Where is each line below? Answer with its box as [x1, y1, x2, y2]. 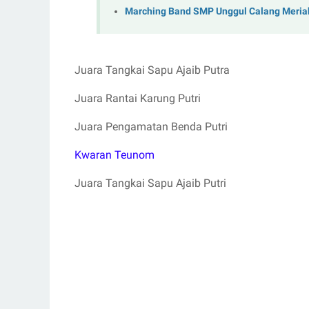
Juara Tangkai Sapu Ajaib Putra [74, 63, 230, 77]
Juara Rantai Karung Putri [74, 91, 201, 105]
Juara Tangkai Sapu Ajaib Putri [74, 176, 226, 190]
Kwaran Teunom [74, 148, 154, 161]
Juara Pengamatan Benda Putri [74, 119, 228, 133]
